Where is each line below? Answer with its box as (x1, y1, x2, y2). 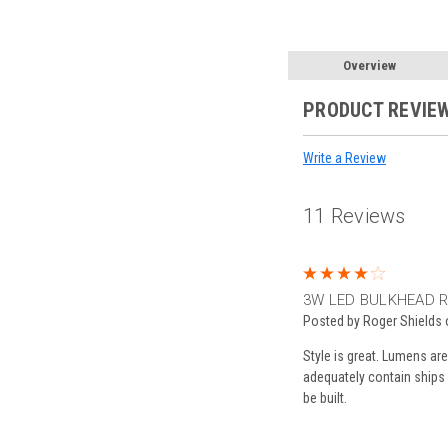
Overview (343, 58, 397, 73)
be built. (303, 389, 347, 406)
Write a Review (303, 149, 386, 166)
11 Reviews (303, 203, 406, 228)
